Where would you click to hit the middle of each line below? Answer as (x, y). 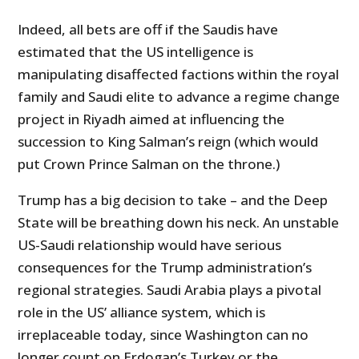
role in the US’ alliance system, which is (142, 313)
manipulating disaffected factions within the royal (179, 75)
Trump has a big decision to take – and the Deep (173, 200)
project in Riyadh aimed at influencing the (151, 119)
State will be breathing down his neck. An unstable (179, 223)
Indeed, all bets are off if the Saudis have (148, 30)
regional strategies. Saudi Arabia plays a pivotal (170, 290)
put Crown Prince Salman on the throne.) (149, 164)
